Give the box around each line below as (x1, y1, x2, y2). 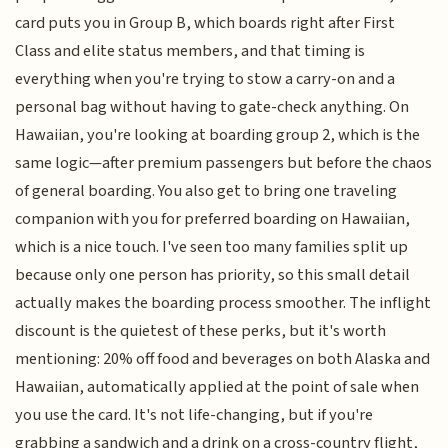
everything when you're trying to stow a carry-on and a (15, 66, 396, 91)
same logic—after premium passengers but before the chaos (15, 150, 433, 175)
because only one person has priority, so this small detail (15, 262, 411, 287)
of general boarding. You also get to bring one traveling (15, 178, 398, 203)
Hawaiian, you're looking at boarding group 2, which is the (15, 122, 421, 147)
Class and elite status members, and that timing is (15, 38, 366, 63)
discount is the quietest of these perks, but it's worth (15, 318, 387, 343)
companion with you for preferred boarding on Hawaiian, (15, 206, 411, 231)
